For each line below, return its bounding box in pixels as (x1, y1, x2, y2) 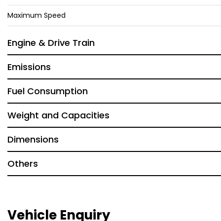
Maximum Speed (7, 10, 66, 20)
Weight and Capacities (7, 109, 110, 121)
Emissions (7, 61, 51, 73)
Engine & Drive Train (7, 37, 95, 49)
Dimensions (7, 133, 59, 146)
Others (7, 157, 38, 170)
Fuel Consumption (7, 85, 88, 97)
